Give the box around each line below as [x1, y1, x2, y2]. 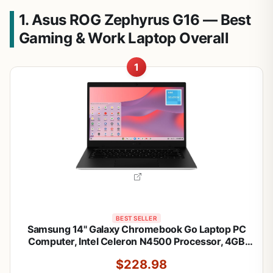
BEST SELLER [116, 214, 157, 222]
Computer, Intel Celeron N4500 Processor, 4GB [28, 235, 245, 247]
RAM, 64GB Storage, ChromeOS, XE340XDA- [32, 247, 241, 260]
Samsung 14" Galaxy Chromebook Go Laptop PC [27, 222, 246, 235]
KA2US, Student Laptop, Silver [62, 259, 201, 272]
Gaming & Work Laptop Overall [18, 29, 229, 47]
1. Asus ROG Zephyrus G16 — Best [18, 10, 251, 29]
